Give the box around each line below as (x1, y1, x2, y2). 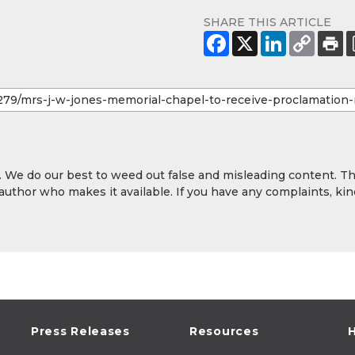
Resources (189, 324, 259, 339)
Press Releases (31, 324, 130, 339)
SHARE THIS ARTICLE (204, 15, 331, 30)
